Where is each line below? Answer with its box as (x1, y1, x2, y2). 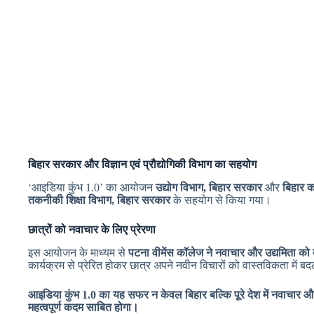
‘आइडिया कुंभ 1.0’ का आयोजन (28, 181, 156, 193)
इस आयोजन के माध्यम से (28, 246, 128, 259)
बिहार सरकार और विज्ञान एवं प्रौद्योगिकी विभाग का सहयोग (28, 158, 257, 171)
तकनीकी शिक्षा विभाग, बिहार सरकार (28, 193, 170, 206)
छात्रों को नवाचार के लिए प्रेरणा (28, 223, 156, 235)
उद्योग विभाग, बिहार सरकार (156, 181, 262, 193)
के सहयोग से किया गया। (170, 193, 271, 206)
